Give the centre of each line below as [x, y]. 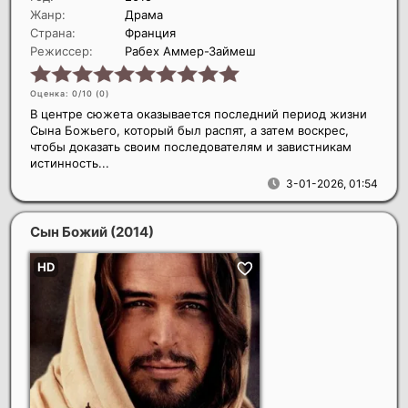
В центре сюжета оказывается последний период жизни [199, 113]
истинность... [70, 163]
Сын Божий [70, 231]
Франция [150, 32]
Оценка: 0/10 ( [65, 93]
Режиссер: [61, 51]
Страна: [53, 32]
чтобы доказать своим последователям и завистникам [191, 146]
